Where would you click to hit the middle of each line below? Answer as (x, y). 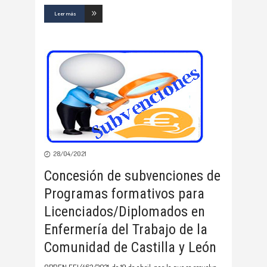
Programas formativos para (124, 194)
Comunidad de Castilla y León (130, 248)
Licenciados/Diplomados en (125, 212)
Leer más (65, 14)
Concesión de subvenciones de (132, 176)
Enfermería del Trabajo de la (126, 230)
